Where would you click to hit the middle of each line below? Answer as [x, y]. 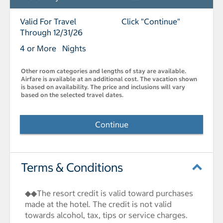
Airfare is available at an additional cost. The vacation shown [109, 79]
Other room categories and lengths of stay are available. [104, 71]
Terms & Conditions [72, 167]
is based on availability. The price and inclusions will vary [103, 87]
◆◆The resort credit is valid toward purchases [109, 193]
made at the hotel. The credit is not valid [98, 204]
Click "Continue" [151, 22]
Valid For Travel [48, 22]
